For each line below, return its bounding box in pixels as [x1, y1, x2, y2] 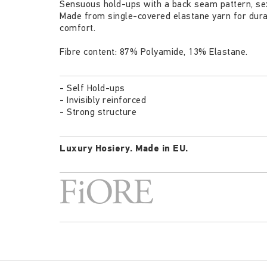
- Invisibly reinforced [60, 94, 146, 105]
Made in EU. [135, 142, 188, 154]
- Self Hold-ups [60, 82, 125, 94]
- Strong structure [60, 106, 136, 117]
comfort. [60, 22, 95, 33]
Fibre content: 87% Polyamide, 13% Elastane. [60, 46, 248, 57]
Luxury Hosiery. [60, 142, 135, 154]
